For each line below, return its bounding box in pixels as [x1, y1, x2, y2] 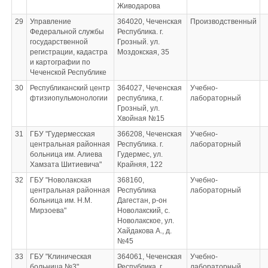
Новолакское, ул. [117, 217, 174, 225]
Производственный [190, 17, 257, 26]
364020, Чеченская [117, 17, 182, 26]
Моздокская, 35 [117, 48, 169, 56]
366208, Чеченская [117, 130, 182, 138]
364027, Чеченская [117, 84, 182, 92]
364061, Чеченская [117, 252, 182, 261]
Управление [29, 17, 71, 26]
